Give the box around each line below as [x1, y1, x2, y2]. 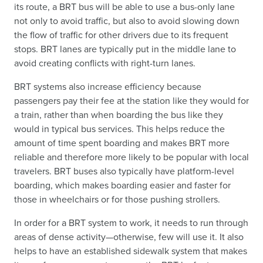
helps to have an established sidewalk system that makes [14, 244, 247, 258]
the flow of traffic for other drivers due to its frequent [14, 28, 228, 42]
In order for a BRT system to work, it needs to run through [14, 215, 248, 230]
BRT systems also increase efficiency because [14, 79, 201, 93]
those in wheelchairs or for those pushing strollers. [14, 192, 220, 206]
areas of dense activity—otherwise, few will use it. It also [14, 230, 244, 244]
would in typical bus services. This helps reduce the [14, 122, 225, 136]
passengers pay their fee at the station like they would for [14, 93, 249, 107]
